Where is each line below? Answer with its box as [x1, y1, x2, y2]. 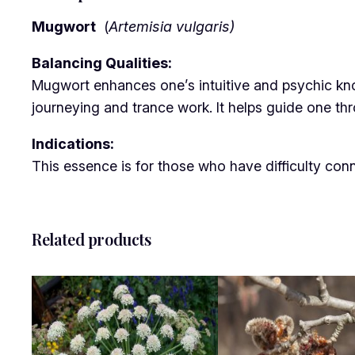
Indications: [32, 135, 114, 152]
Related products [32, 227, 151, 250]
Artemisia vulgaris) [109, 17, 235, 35]
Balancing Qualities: [32, 54, 172, 71]
